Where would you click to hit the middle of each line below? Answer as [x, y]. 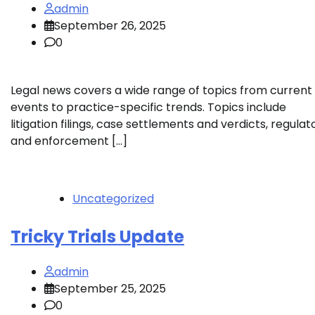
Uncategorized [113, 198]
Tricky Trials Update [97, 236]
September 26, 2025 [110, 25]
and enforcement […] [69, 141]
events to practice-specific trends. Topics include [148, 107]
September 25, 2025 [110, 288]
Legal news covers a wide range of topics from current [161, 90]
